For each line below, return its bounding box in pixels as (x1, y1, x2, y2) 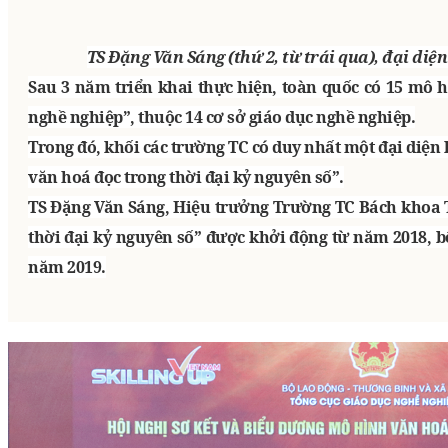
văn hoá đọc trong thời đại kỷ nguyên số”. (28, 166, 344, 189)
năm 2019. (28, 256, 106, 279)
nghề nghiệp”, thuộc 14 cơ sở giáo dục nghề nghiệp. (28, 106, 415, 129)
